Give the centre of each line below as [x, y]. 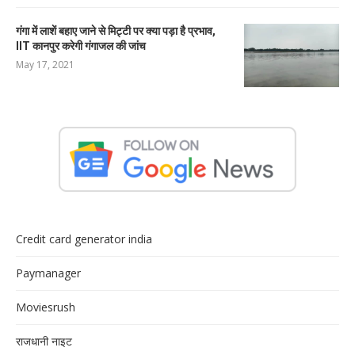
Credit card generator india [84, 239]
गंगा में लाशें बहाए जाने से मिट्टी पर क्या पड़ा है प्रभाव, [116, 31]
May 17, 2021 [45, 64]
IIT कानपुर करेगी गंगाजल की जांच [81, 46]
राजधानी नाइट [44, 341]
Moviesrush [46, 307]
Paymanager [48, 273]
